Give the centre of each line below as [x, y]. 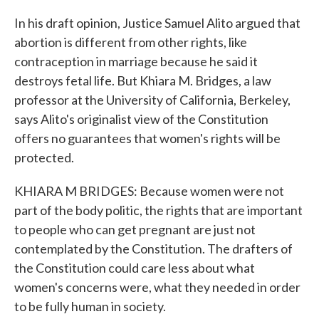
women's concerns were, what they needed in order [157, 287]
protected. [44, 157]
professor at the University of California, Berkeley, [152, 100]
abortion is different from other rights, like [131, 42]
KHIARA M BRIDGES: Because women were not [149, 191]
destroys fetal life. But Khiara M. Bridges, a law [143, 80]
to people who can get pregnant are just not [135, 229]
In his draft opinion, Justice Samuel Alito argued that [157, 23]
